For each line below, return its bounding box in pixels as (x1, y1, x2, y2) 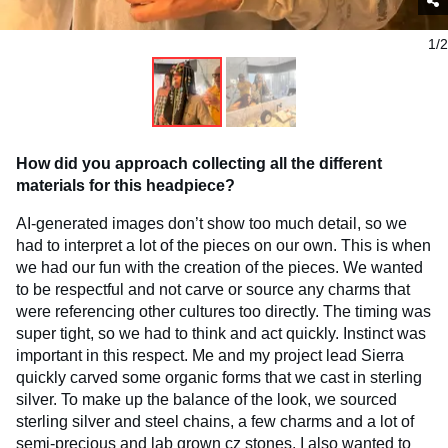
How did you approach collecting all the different (16, 155, 382, 173)
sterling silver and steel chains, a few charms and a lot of (16, 413, 414, 431)
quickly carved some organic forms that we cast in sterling (16, 369, 422, 387)
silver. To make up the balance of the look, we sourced (16, 391, 397, 409)
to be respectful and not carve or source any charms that (16, 281, 410, 299)
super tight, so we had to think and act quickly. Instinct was (16, 325, 426, 343)
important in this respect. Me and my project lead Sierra (16, 347, 404, 365)
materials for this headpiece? (16, 177, 235, 195)
